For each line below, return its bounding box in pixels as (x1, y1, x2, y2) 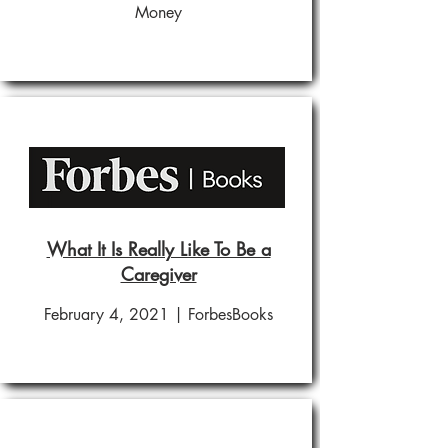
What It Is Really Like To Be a (46, 237, 271, 261)
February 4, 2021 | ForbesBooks (43, 304, 273, 325)
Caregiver (120, 262, 197, 286)
